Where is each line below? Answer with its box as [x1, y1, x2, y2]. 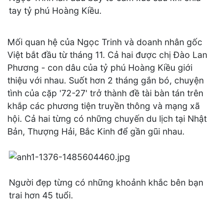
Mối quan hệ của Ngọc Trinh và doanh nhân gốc [7, 37, 202, 47]
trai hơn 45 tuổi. [9, 190, 76, 201]
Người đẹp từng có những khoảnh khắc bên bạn [9, 177, 203, 188]
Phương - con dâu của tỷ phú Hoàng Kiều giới [7, 62, 192, 73]
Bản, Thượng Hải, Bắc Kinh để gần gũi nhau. [7, 126, 185, 137]
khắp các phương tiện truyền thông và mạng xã [7, 101, 200, 111]
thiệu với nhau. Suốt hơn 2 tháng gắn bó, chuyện [7, 75, 204, 85]
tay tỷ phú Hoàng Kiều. [9, 5, 102, 16]
